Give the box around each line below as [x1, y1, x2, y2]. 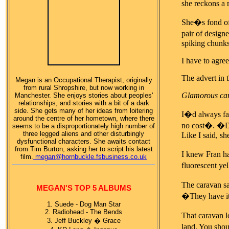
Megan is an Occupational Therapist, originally [15, 76, 152, 84]
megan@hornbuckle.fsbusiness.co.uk [35, 153, 147, 161]
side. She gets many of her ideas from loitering [14, 107, 153, 115]
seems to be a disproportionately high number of [12, 122, 155, 130]
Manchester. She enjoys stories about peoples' [14, 91, 153, 100]
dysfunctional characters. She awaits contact [17, 138, 150, 146]
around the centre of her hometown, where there [13, 114, 154, 123]
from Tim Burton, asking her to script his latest [14, 145, 153, 153]
